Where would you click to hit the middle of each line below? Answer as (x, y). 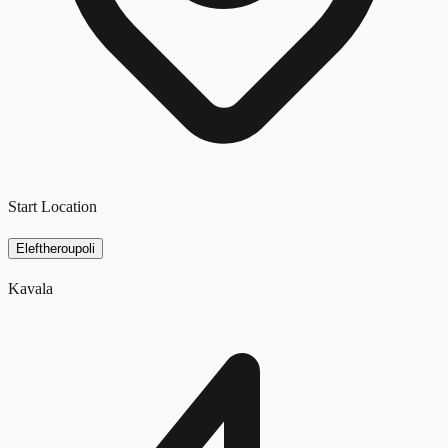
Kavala (30, 288)
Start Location (52, 206)
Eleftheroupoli (55, 248)
